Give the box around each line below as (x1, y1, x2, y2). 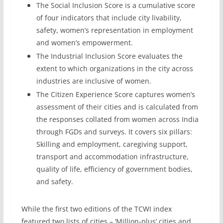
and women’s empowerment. (36, 38, 133, 47)
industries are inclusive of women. (36, 76, 151, 86)
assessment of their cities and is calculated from (36, 102, 198, 111)
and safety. (36, 177, 73, 186)
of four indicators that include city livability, (36, 13, 182, 22)
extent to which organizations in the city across (36, 64, 193, 73)
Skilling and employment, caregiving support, (36, 139, 188, 149)
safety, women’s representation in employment (36, 25, 193, 35)
